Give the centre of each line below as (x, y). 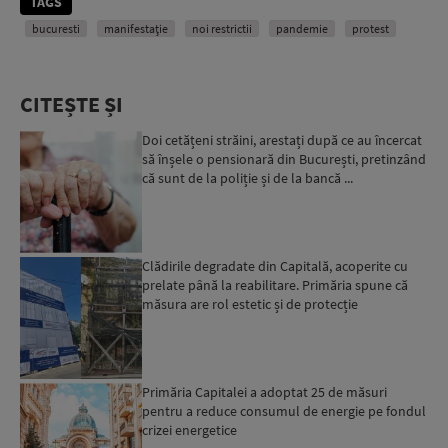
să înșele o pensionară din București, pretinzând (284, 158)
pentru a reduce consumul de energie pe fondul (284, 411)
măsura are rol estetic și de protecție (250, 304)
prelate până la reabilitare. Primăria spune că (275, 285)
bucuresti (56, 28)
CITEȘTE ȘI (71, 103)
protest (370, 28)
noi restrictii (222, 28)
